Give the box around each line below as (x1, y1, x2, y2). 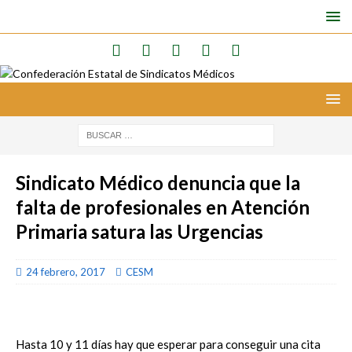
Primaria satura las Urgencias (16, 220, 263, 243)
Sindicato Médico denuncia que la (16, 171, 300, 194)
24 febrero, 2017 (26, 266, 105, 278)
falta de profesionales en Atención (16, 196, 310, 218)
